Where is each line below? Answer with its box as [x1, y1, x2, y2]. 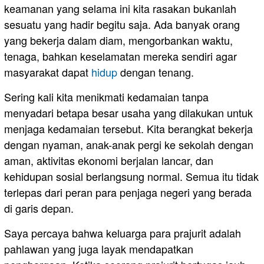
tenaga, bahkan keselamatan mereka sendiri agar [4, 48, 237, 64]
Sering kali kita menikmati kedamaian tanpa [4, 89, 209, 105]
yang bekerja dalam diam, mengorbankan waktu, [4, 32, 233, 48]
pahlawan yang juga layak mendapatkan [4, 241, 193, 257]
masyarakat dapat [4, 64, 91, 80]
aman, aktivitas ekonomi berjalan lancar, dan [4, 153, 213, 169]
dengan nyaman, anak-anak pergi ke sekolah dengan [4, 137, 253, 153]
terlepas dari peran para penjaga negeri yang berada [4, 184, 252, 200]
